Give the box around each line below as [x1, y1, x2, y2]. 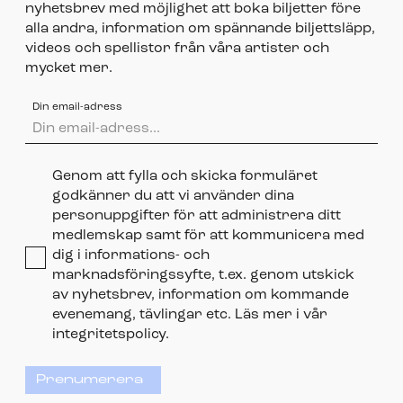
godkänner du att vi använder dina [52, 188, 294, 203]
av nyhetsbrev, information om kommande [52, 287, 349, 302]
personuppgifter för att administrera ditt [52, 208, 341, 223]
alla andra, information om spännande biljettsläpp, [25, 21, 375, 36]
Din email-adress [32, 101, 122, 112]
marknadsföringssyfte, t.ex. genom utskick [52, 267, 354, 282]
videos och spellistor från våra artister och [25, 40, 329, 56]
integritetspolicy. [52, 327, 169, 342]
